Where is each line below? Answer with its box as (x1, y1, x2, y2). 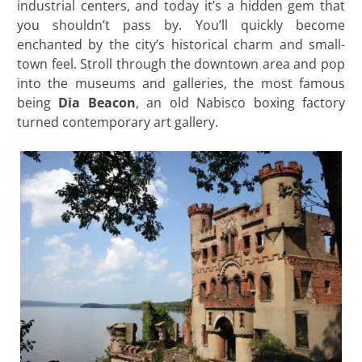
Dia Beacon (58, 94, 136, 112)
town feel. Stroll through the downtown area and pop (16, 55, 346, 74)
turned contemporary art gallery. (16, 113, 218, 132)
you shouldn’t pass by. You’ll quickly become (16, 16, 346, 35)
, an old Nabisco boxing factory (135, 94, 346, 112)
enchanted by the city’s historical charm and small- (16, 36, 346, 54)
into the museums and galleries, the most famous (16, 74, 346, 93)
